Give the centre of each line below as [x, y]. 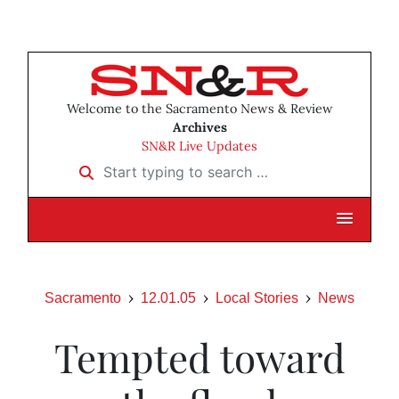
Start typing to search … [150, 166]
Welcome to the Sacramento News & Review [199, 109]
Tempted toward [199, 357]
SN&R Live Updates [199, 147]
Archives [199, 128]
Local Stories [257, 298]
